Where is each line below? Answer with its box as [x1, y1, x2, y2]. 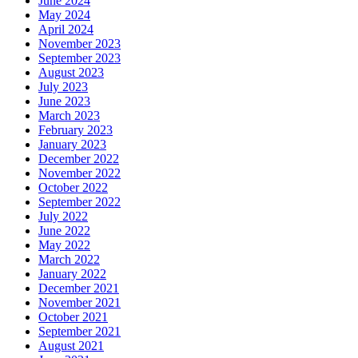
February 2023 [38, 123, 113, 137]
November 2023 [38, 37, 121, 51]
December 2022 [38, 152, 119, 166]
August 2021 [38, 339, 104, 353]
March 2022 [38, 253, 100, 267]
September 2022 [38, 195, 121, 209]
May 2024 [38, 8, 90, 22]
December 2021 [38, 281, 119, 296]
